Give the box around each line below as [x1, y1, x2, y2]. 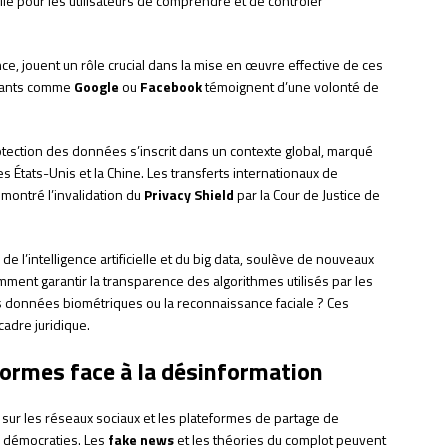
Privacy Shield [144, 184, 234, 206]
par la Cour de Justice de [234, 184, 380, 206]
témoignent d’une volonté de [202, 76, 379, 98]
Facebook [140, 76, 202, 98]
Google [74, 76, 119, 98]
